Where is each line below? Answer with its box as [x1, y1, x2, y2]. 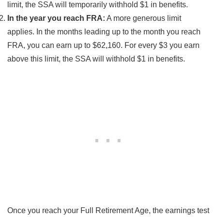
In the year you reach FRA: [7, 14, 105, 22]
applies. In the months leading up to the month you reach [7, 27, 201, 36]
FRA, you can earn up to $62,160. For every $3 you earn [7, 41, 200, 49]
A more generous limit [105, 14, 181, 22]
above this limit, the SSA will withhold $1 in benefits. [7, 54, 185, 63]
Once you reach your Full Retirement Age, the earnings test [7, 206, 209, 215]
